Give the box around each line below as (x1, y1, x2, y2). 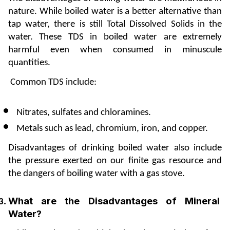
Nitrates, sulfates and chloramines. (16, 107, 151, 118)
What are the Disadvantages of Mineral (8, 195, 220, 207)
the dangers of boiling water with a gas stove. (8, 169, 185, 179)
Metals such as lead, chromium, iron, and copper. (16, 123, 208, 133)
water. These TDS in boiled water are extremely (8, 32, 222, 42)
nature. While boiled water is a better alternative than (8, 6, 222, 16)
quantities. (8, 57, 52, 68)
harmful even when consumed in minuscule (8, 45, 222, 55)
